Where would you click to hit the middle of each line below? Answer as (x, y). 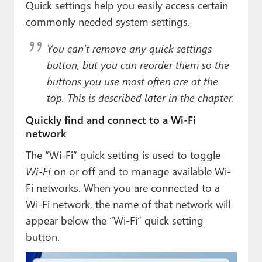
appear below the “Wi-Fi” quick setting (114, 220)
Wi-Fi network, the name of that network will (128, 204)
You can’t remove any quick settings (129, 49)
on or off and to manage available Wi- (141, 171)
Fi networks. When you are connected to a (123, 188)
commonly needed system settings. (108, 22)
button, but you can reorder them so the (138, 65)
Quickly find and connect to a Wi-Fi (111, 120)
